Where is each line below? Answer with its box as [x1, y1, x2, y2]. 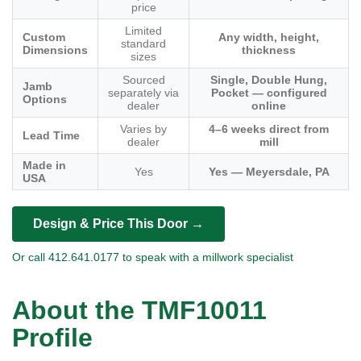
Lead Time [23, 129, 80, 143]
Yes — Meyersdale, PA [208, 165, 330, 179]
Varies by [120, 122, 167, 136]
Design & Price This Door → [33, 217, 204, 231]
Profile [12, 323, 93, 353]
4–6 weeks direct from [209, 122, 329, 136]
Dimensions [23, 44, 88, 57]
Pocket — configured [210, 86, 327, 100]
